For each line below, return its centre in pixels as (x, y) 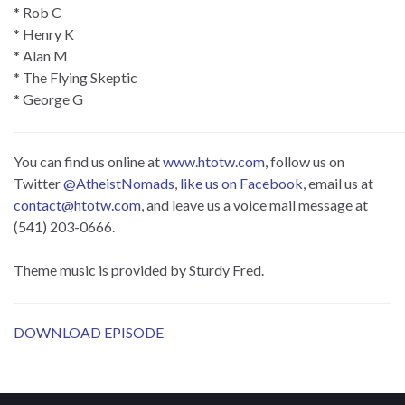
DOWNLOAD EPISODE (89, 332)
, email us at (338, 183)
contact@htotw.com (77, 204)
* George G (48, 99)
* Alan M (41, 55)
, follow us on (305, 161)
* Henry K (44, 33)
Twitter (38, 183)
